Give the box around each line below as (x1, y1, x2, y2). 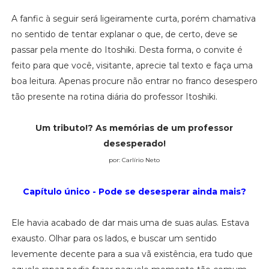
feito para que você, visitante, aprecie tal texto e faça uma (11, 59, 253, 71)
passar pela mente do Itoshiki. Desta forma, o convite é (11, 44, 243, 55)
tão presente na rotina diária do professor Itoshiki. (11, 91, 217, 102)
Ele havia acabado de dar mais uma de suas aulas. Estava (11, 217, 249, 228)
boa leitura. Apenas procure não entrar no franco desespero (11, 75, 258, 86)
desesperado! (103, 138, 166, 149)
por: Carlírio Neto (109, 156, 160, 164)
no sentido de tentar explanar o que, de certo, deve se (11, 28, 238, 40)
